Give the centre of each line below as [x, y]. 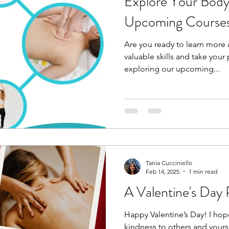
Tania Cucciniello [169, 163]
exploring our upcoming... [172, 69]
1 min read [203, 171]
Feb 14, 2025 [163, 171]
